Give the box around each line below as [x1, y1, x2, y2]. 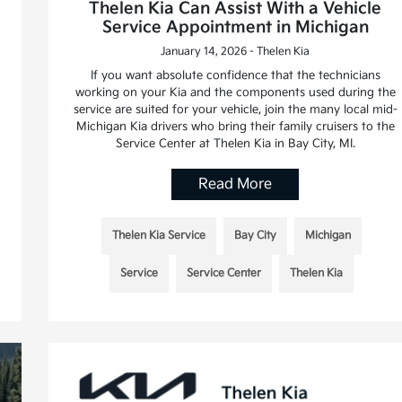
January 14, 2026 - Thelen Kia [161, 45, 310, 59]
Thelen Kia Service [112, 229, 206, 243]
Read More [198, 176, 273, 194]
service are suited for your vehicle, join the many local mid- [73, 102, 398, 118]
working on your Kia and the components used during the [74, 85, 396, 100]
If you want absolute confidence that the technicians [90, 68, 380, 83]
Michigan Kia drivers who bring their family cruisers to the [75, 119, 395, 135]
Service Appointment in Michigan [101, 18, 369, 38]
